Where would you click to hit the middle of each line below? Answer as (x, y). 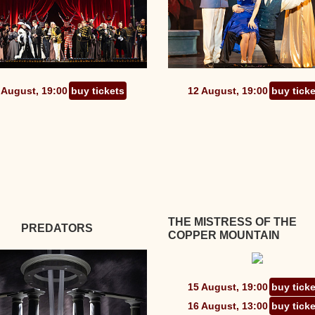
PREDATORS (57, 229)
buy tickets (97, 91)
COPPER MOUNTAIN (224, 236)
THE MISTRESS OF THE (233, 222)
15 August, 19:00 (228, 287)
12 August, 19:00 (228, 91)
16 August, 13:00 (228, 306)
